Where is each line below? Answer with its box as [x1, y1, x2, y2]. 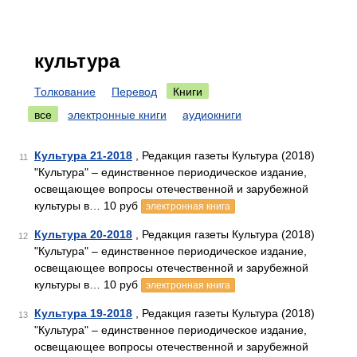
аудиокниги [182, 108, 241, 121]
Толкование [34, 85, 96, 98]
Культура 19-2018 [34, 307, 132, 320]
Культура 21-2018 [34, 149, 132, 162]
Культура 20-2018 [34, 228, 132, 241]
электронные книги [68, 108, 167, 121]
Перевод [112, 85, 157, 98]
